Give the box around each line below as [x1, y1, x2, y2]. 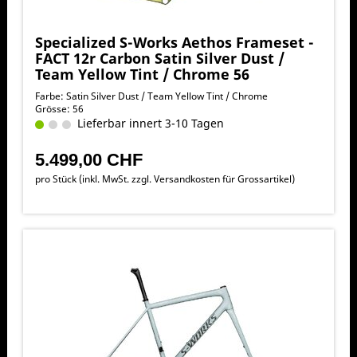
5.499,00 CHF [34, 149, 143, 170]
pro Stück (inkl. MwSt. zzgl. [34, 171, 154, 186]
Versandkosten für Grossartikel [153, 171, 292, 186]
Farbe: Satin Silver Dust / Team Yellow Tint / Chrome [34, 88, 268, 103]
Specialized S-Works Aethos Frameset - [34, 32, 314, 52]
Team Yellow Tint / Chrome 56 [34, 64, 249, 84]
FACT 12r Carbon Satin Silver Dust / [34, 48, 284, 68]
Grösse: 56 [34, 101, 84, 116]
